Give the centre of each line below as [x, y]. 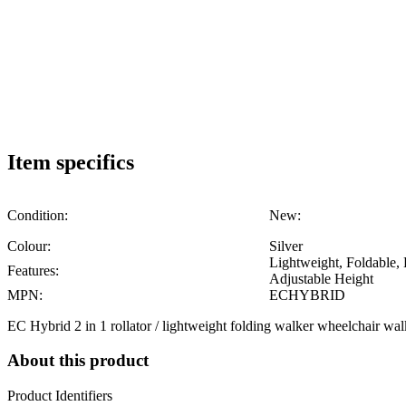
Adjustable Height [321, 278]
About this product [78, 361]
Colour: [29, 246]
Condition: [38, 215]
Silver [286, 246]
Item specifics [71, 162]
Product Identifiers [60, 396]
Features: [33, 270]
